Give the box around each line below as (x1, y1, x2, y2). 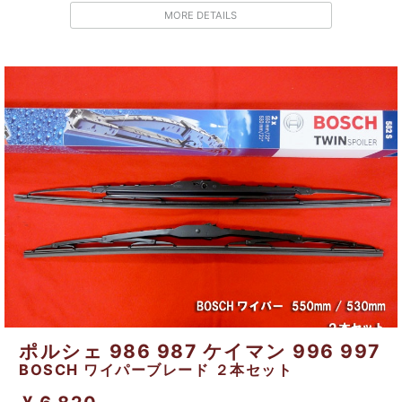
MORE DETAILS (164, 9, 238, 22)
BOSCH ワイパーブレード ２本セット (19, 361, 293, 380)
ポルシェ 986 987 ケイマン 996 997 (19, 340, 380, 363)
